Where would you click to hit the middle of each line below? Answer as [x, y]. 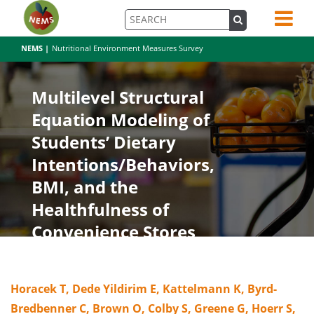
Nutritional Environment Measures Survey [128, 48]
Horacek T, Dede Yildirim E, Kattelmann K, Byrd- [144, 289]
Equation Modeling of [121, 120]
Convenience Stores [114, 232]
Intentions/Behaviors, [123, 164]
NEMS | [35, 48]
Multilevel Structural [118, 97]
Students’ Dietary [104, 142]
